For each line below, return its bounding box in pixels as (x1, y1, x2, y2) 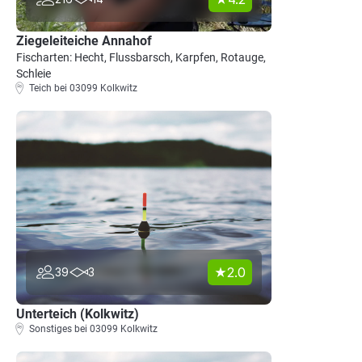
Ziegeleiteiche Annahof (16, 33, 152, 48)
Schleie (16, 67, 51, 80)
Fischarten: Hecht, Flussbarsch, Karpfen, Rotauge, (16, 51, 266, 64)
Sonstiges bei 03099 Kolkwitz (29, 323, 158, 335)
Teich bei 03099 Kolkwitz (29, 82, 137, 94)
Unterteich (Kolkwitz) (16, 306, 139, 322)
